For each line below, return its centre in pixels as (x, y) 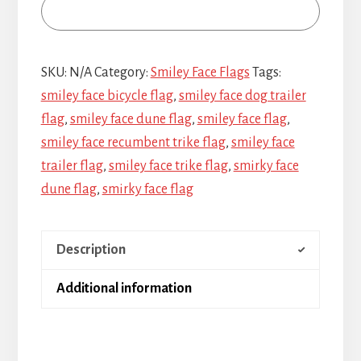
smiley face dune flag (131, 119)
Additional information (124, 288)
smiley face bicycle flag (107, 95)
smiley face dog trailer (242, 95)
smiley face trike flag (168, 166)
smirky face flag (147, 189)
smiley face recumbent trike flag (133, 142)
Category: (122, 72)
